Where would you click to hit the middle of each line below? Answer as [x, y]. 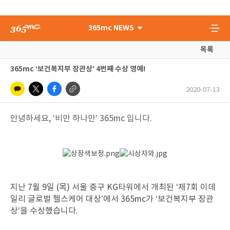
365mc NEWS [111, 28]
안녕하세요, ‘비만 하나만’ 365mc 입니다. [81, 119]
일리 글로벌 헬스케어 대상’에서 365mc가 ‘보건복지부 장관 [112, 199]
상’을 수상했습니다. [44, 211]
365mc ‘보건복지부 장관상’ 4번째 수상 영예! [78, 69]
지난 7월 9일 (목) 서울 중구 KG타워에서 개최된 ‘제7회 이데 [113, 187]
